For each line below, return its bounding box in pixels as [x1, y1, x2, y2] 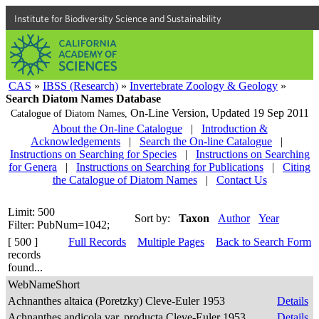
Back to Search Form [216, 236, 311, 248]
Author [218, 212, 250, 224]
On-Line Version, [130, 107, 211, 119]
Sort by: [135, 212, 170, 224]
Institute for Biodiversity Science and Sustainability [14, 13, 221, 24]
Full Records [68, 236, 126, 248]
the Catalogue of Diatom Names [52, 174, 197, 186]
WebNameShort [8, 278, 80, 291]
